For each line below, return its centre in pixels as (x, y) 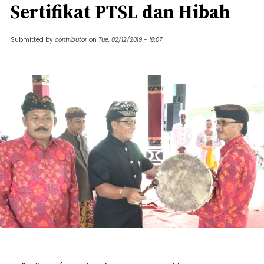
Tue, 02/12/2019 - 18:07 (130, 40)
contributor (71, 40)
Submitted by (33, 40)
